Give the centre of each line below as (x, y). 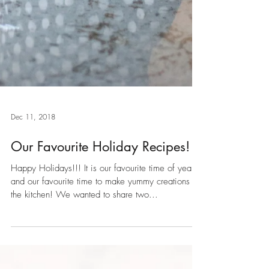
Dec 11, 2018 (33, 210)
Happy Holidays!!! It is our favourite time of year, (104, 262)
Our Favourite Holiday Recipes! (100, 240)
